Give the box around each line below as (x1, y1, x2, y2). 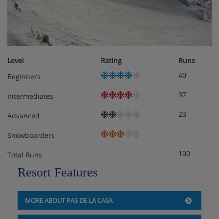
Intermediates (7, 91, 53, 101)
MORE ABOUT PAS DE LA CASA (24, 196, 112, 205)
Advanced (7, 111, 40, 121)
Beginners (7, 72, 41, 82)
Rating (101, 56, 122, 66)
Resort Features (17, 165, 98, 180)
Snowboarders (7, 131, 55, 140)
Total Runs (7, 150, 42, 160)
